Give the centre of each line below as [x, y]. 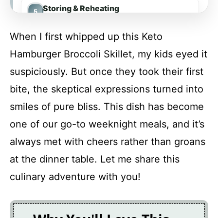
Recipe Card [77, 115]
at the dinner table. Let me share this [95, 159]
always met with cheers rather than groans [108, 142]
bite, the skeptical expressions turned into [107, 89]
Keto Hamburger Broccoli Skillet [105, 79]
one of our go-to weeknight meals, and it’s [107, 124]
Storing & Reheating [81, 8]
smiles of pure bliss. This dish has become [107, 107]
